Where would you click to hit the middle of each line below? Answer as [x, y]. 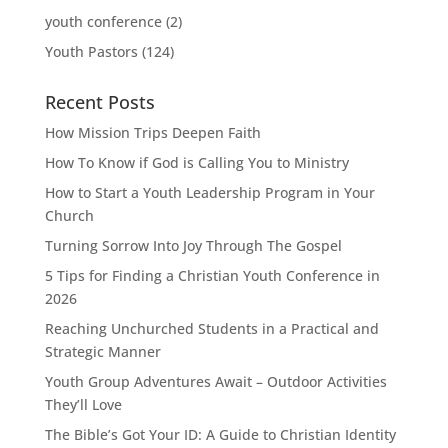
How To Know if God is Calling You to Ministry [196, 162]
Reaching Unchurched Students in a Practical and [211, 328]
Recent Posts [99, 101]
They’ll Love [83, 404]
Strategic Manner [102, 351]
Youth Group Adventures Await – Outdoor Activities [215, 381]
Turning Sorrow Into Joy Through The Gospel [193, 245]
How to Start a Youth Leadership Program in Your [209, 192]
